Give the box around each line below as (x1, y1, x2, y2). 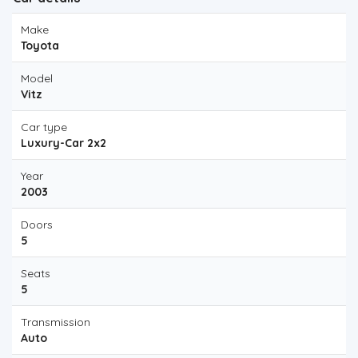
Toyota (21, 38, 59, 53)
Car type (21, 120, 67, 134)
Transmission (21, 315, 90, 329)
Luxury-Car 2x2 (21, 136, 106, 150)
